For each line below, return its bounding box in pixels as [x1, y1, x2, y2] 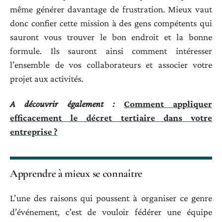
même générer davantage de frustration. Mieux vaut [10, 4, 212, 15]
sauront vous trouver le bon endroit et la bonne [10, 32, 212, 43]
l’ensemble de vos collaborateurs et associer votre [10, 59, 212, 70]
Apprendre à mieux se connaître [10, 166, 142, 180]
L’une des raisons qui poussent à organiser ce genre [10, 193, 212, 204]
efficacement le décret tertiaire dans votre [10, 112, 212, 123]
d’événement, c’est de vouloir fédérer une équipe [10, 207, 212, 218]
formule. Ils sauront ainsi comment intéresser [10, 46, 212, 56]
